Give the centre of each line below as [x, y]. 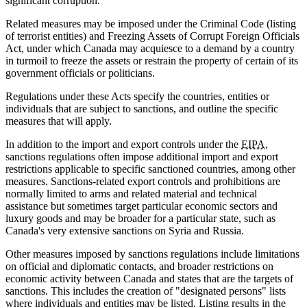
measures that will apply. [59, 121]
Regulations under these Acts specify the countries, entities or [137, 96]
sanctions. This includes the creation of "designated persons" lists [146, 291]
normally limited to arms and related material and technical [131, 193]
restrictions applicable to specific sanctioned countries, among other [150, 169]
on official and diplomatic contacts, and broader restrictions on [139, 266]
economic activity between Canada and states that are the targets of [149, 278]
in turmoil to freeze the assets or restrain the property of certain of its [152, 60]
